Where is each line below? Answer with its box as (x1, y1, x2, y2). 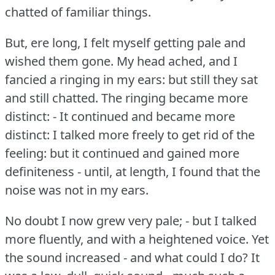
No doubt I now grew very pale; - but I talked (5, 212, 257, 229)
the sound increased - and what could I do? (5, 249, 248, 266)
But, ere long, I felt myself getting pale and (5, 34, 246, 51)
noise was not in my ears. (5, 181, 149, 198)
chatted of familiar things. (5, 3, 151, 20)
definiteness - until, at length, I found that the (5, 163, 260, 180)
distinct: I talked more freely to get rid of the (5, 126, 255, 143)
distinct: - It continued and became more (5, 107, 235, 125)
